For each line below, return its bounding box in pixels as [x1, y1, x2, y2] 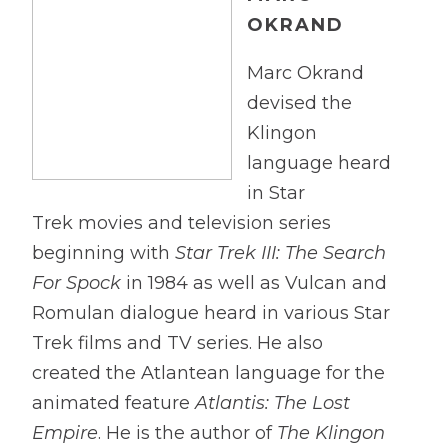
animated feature [32, 392, 195, 414]
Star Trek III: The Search [175, 242, 386, 264]
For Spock [32, 272, 121, 294]
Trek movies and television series [32, 212, 331, 234]
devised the [247, 92, 352, 114]
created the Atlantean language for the [32, 362, 385, 384]
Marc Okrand [247, 62, 364, 84]
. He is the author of [98, 422, 277, 444]
